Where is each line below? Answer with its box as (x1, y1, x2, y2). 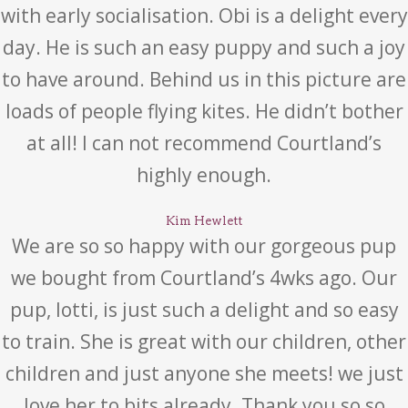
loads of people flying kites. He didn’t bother (5, 98, 403, 124)
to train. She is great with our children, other (2, 329, 406, 354)
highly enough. (137, 162, 271, 188)
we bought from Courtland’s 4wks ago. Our (11, 265, 397, 291)
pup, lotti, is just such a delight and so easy (9, 297, 399, 322)
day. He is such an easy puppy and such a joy (3, 35, 405, 60)
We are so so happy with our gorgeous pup (12, 233, 396, 259)
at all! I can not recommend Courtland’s (26, 130, 382, 156)
